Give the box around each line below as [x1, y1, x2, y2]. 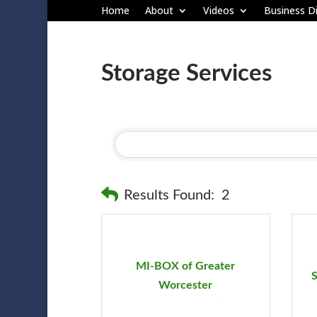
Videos [202, 4, 234, 18]
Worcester [158, 279, 213, 292]
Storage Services [100, 61, 272, 85]
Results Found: [123, 188, 214, 202]
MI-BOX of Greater [136, 260, 236, 272]
